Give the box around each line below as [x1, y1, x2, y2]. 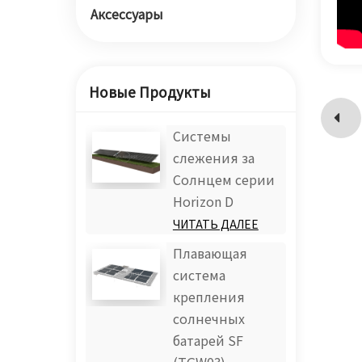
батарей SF [172, 333, 243, 349]
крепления [172, 289, 245, 305]
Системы [172, 128, 231, 145]
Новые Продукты [88, 84, 211, 101]
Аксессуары [90, 6, 163, 22]
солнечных [172, 311, 245, 327]
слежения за [172, 150, 255, 166]
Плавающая [172, 246, 247, 262]
